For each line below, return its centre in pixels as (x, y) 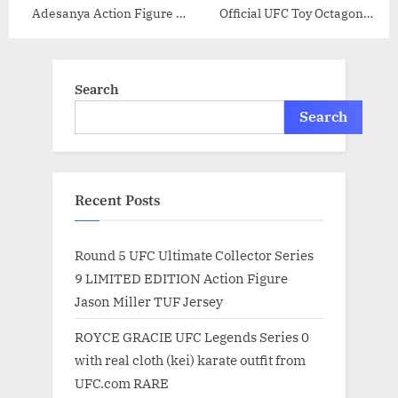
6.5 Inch (107, 33)
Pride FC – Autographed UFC (291, 54)
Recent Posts (117, 201)
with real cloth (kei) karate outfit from (190, 359)
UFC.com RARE (122, 382)
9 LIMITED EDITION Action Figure (181, 279)
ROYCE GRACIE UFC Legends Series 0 (192, 336)
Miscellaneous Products (291, 74)
